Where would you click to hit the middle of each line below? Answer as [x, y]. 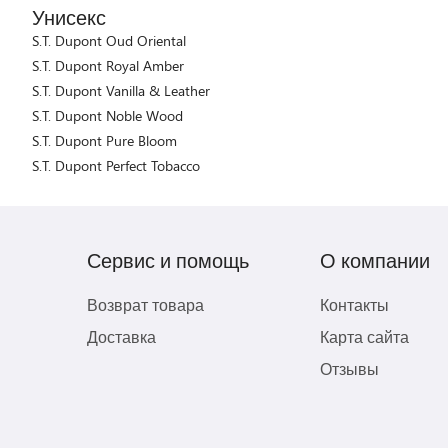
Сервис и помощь [168, 259]
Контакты [355, 304]
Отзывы [350, 368]
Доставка [121, 336]
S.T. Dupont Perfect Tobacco [116, 165]
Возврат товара [145, 304]
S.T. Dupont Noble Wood [107, 115]
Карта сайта [365, 336]
